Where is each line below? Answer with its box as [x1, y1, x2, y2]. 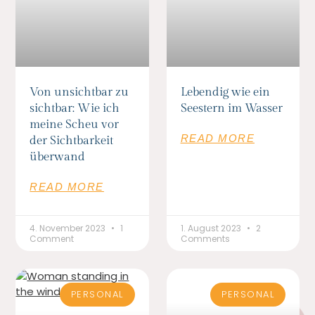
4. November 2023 [30, 221, 108, 234]
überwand [30, 149, 86, 164]
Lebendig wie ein [180, 84, 270, 99]
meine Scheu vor [30, 117, 120, 131]
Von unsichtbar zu [30, 84, 129, 99]
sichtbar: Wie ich [30, 101, 120, 115]
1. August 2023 [180, 221, 243, 234]
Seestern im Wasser [180, 101, 283, 115]
